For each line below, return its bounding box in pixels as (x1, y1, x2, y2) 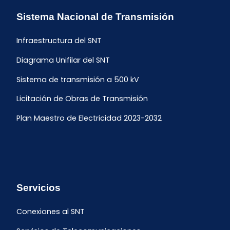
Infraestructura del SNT (16, 35, 102, 46)
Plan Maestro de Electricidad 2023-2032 (16, 113, 162, 124)
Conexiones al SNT (16, 206, 85, 217)
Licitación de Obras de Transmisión (16, 93, 148, 104)
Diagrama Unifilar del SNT (16, 55, 110, 66)
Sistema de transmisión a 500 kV (16, 74, 139, 85)
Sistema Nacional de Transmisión (16, 11, 174, 23)
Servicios (16, 182, 61, 193)
